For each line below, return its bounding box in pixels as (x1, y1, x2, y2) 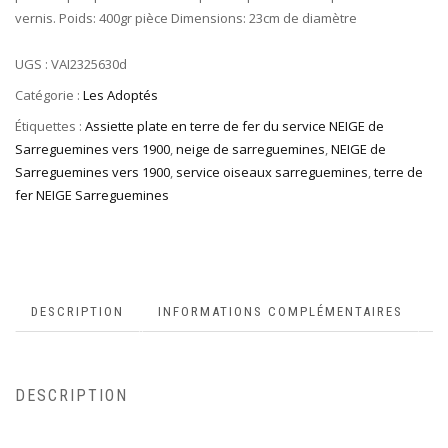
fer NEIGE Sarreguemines (15, 185, 169, 204)
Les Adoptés (83, 86, 158, 105)
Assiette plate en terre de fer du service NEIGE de (85, 116, 384, 135)
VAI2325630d (51, 55, 127, 74)
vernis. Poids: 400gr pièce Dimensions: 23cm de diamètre (15, 8, 357, 27)
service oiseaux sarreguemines (176, 162, 368, 181)
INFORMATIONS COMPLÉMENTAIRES (158, 304, 403, 320)
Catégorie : (15, 86, 83, 105)
